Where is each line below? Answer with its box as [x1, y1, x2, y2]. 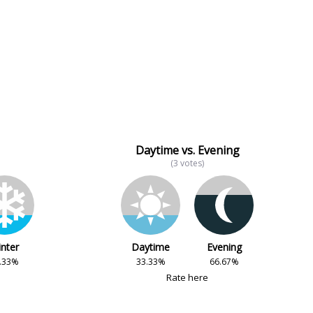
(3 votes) [170, 157, 205, 169]
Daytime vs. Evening [135, 143, 240, 158]
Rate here [166, 271, 209, 284]
